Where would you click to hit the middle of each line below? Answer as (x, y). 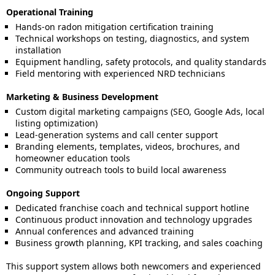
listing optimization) (56, 123)
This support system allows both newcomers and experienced (134, 266)
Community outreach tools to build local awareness (121, 170)
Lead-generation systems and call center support (117, 135)
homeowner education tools (73, 158)
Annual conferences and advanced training (105, 231)
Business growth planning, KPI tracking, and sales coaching (139, 243)
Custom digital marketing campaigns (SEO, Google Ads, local (140, 111)
